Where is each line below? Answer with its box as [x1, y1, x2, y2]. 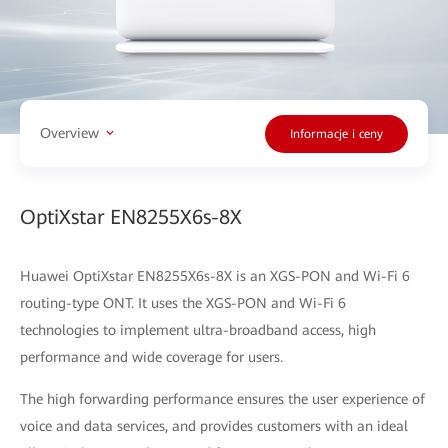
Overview [40, 125, 99, 142]
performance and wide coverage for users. [20, 348, 283, 365]
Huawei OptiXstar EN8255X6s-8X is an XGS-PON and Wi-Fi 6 [20, 267, 410, 284]
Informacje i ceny [290, 127, 383, 142]
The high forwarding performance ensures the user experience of [20, 390, 425, 407]
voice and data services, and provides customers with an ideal [20, 417, 408, 434]
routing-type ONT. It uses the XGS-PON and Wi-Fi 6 [20, 294, 346, 311]
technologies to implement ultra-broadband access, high [20, 321, 376, 338]
